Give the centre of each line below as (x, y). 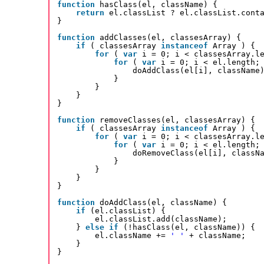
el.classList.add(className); (161, 219)
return (90, 13)
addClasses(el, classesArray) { (170, 38)
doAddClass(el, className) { (163, 203)
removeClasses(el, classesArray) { (177, 120)
